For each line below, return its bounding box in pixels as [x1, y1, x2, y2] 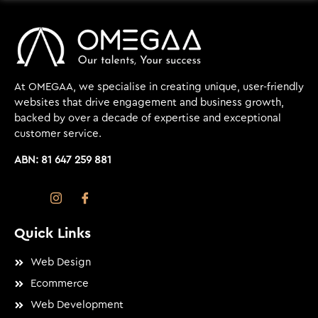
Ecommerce [30, 278, 89, 290]
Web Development [30, 300, 124, 311]
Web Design [30, 257, 91, 268]
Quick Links [14, 226, 91, 241]
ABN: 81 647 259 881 [14, 154, 111, 165]
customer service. [14, 128, 102, 140]
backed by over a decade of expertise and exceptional [14, 113, 281, 124]
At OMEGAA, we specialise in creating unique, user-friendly [14, 82, 304, 93]
